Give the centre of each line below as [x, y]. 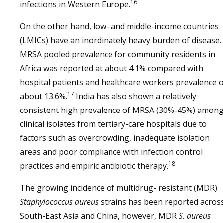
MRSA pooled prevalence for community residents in [117, 54]
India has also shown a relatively [136, 96]
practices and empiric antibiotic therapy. [94, 166]
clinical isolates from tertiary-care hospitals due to [113, 124]
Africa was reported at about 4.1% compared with [111, 68]
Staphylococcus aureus [59, 202]
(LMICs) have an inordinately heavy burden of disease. [120, 40]
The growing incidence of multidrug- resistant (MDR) [118, 188]
